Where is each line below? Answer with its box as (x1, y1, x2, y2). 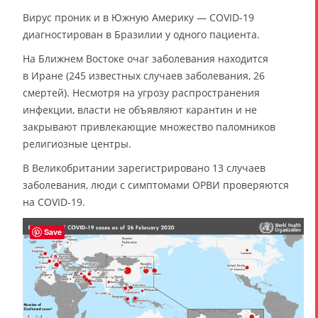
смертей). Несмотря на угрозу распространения (23, 85, 260, 99)
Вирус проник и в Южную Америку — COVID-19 (23, 10, 254, 24)
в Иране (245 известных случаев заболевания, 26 (23, 68, 265, 82)
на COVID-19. (23, 194, 85, 209)
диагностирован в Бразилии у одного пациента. (23, 27, 260, 41)
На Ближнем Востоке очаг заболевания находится (23, 51, 268, 65)
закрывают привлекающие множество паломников (23, 119, 275, 133)
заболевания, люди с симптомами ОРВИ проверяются (23, 177, 289, 192)
